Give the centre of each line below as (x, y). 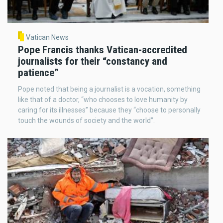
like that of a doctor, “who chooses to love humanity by (103, 99)
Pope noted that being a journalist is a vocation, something (109, 89)
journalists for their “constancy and (93, 61)
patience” (38, 72)
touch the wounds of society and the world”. (86, 120)
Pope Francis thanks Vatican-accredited (103, 50)
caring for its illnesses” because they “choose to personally (109, 110)
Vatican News (47, 38)
